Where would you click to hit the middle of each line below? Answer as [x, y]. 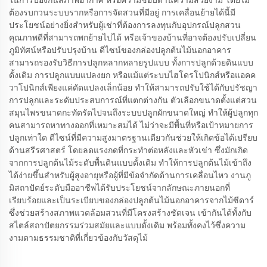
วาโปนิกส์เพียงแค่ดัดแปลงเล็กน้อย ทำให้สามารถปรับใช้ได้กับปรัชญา [133, 87]
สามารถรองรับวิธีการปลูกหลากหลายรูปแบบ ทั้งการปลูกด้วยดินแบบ [131, 62]
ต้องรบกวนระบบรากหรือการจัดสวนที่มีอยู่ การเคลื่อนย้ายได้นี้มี [122, 12]
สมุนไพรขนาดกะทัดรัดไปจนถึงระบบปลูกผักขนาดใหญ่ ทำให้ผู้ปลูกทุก [133, 112]
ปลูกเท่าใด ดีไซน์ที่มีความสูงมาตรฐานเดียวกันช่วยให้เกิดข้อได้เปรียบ [133, 137]
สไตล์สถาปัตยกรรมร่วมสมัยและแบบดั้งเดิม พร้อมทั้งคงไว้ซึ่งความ [127, 225]
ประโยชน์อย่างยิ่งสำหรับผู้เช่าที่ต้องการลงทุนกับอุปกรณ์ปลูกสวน [125, 25]
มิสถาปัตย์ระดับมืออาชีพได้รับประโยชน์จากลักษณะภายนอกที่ [119, 187]
